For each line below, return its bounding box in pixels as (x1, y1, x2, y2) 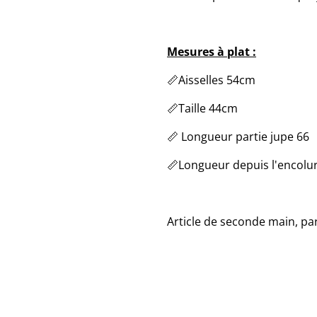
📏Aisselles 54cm (167, 72, 255, 88)
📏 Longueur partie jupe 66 (167, 129, 309, 144)
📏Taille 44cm (167, 100, 238, 116)
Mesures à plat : (167, 44, 256, 59)
